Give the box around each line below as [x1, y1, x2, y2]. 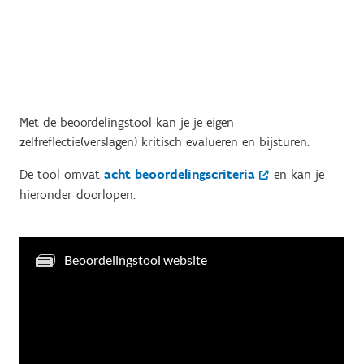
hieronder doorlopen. [19, 187, 136, 202]
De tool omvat [19, 167, 104, 182]
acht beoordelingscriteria [104, 167, 255, 182]
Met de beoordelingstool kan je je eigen [19, 115, 234, 130]
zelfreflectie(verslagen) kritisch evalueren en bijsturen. [19, 134, 310, 149]
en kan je [270, 167, 324, 182]
